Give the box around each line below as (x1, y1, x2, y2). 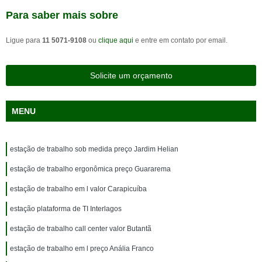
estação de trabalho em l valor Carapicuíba (10, 185, 147, 193)
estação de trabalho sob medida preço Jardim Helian (10, 145, 178, 153)
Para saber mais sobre (6, 9, 118, 21)
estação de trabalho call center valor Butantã (10, 225, 151, 233)
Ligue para (6, 36, 42, 44)
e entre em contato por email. (133, 36, 227, 44)
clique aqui (98, 36, 133, 44)
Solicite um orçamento (89, 71, 173, 80)
